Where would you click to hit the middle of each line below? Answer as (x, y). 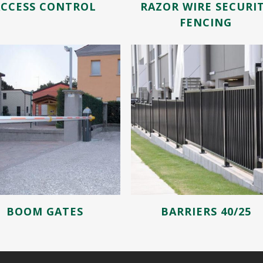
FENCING (206, 23)
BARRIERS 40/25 (206, 212)
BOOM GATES (45, 212)
